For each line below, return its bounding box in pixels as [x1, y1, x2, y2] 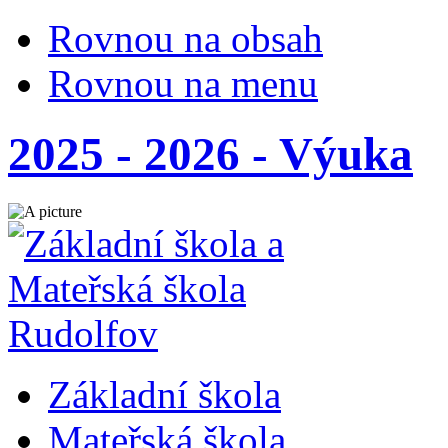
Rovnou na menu [48, 62, 318, 105]
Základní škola [48, 372, 281, 416]
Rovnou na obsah [48, 17, 323, 60]
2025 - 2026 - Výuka [8, 128, 413, 181]
